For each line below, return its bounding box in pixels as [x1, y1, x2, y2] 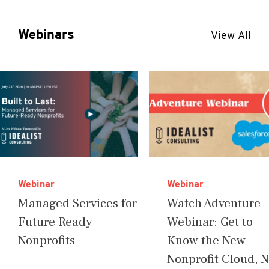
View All [211, 29, 251, 42]
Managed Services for [18, 195, 137, 211]
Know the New [167, 232, 246, 249]
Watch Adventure [167, 195, 261, 211]
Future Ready [18, 213, 92, 230]
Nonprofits [18, 232, 75, 249]
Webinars [18, 26, 74, 42]
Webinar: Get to [167, 213, 253, 230]
